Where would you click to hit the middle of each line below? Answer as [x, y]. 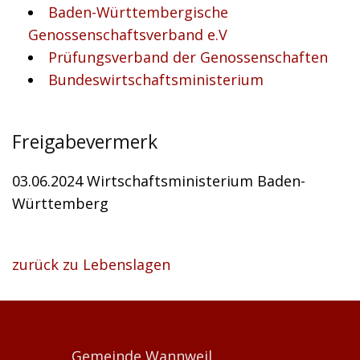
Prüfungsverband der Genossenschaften [188, 57]
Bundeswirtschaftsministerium [156, 80]
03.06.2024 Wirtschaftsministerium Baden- [159, 181]
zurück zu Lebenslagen [91, 264]
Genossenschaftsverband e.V [128, 35]
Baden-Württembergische [138, 12]
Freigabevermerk [85, 141]
